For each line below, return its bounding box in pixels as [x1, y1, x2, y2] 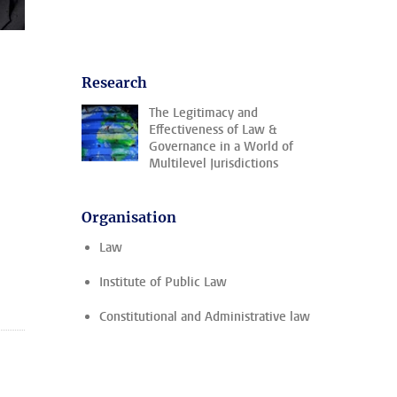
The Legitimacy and [149, 105, 258, 121]
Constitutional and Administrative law [99, 308, 310, 325]
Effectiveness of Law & [149, 121, 276, 138]
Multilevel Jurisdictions [149, 155, 278, 172]
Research [82, 74, 147, 91]
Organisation [82, 208, 176, 226]
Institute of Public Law [99, 274, 227, 291]
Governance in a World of [149, 138, 293, 155]
